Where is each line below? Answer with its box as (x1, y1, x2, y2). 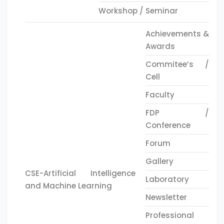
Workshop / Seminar (98, 5, 178, 16)
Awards (145, 41, 175, 51)
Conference (145, 120, 190, 130)
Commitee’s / (145, 59, 209, 69)
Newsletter (145, 192, 187, 202)
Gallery (145, 156, 173, 166)
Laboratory (145, 174, 189, 184)
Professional (145, 210, 194, 220)
